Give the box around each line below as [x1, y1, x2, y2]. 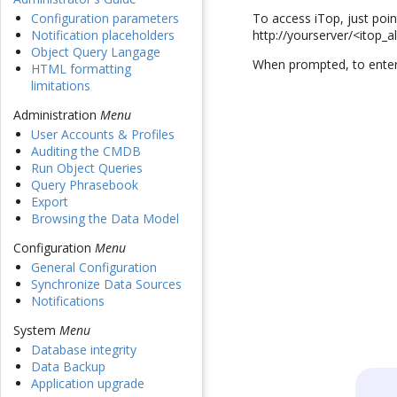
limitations [31, 77, 90, 95]
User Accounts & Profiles [31, 126, 175, 144]
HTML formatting [31, 60, 131, 78]
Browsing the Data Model [31, 210, 179, 228]
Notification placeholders [31, 27, 175, 44]
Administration [13, 106, 100, 124]
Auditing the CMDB [31, 143, 141, 160]
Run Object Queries [31, 160, 143, 177]
